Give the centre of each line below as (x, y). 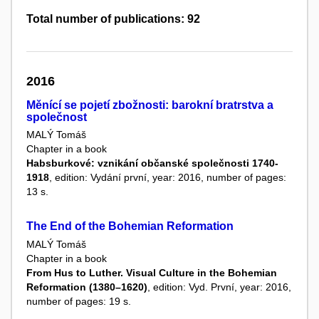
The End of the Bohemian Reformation (130, 226)
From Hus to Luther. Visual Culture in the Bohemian (152, 272)
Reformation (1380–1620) (87, 287)
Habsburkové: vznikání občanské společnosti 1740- (152, 163)
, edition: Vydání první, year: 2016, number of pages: (168, 178)
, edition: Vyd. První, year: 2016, (219, 287)
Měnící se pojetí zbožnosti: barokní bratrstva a (150, 105)
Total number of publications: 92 (113, 19)
